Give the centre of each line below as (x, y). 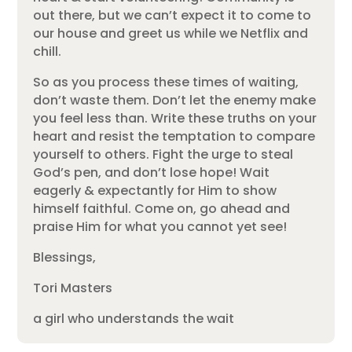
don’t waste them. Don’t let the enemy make (175, 100)
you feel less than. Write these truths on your (175, 118)
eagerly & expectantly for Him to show (155, 190)
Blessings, (65, 257)
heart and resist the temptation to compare (174, 136)
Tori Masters (73, 288)
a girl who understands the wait (134, 318)
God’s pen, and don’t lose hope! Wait (152, 172)
